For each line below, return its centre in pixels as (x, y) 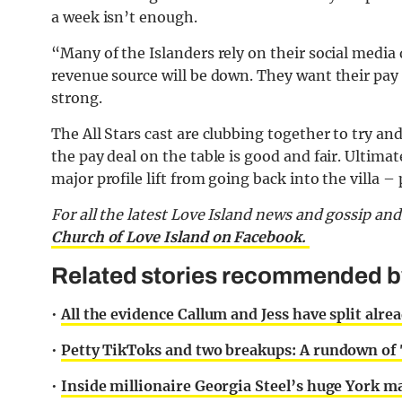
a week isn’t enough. (124, 17)
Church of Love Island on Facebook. (180, 237)
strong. (77, 98)
